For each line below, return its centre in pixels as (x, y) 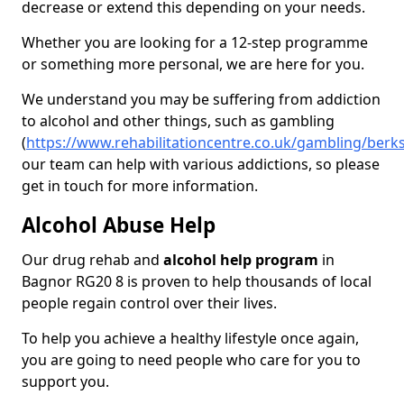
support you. (67, 382)
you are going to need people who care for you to (191, 360)
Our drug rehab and (92, 260)
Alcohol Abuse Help (119, 225)
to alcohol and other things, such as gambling (178, 121)
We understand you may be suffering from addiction (201, 100)
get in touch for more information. (140, 186)
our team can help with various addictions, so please (201, 165)
